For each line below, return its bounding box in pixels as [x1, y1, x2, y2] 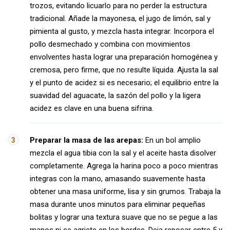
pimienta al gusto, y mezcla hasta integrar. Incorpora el [30, 27, 214, 36]
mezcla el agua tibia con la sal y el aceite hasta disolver [30, 148, 216, 158]
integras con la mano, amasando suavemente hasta [30, 174, 205, 183]
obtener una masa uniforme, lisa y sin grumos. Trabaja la [30, 187, 221, 196]
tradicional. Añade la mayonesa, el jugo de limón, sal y [30, 14, 210, 23]
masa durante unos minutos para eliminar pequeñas [30, 200, 205, 209]
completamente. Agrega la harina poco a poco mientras [30, 161, 218, 170]
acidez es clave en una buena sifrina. [30, 104, 154, 113]
